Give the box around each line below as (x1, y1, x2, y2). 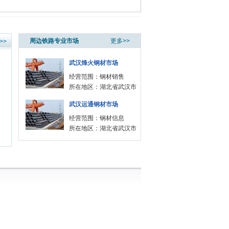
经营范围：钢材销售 (69, 73, 124, 80)
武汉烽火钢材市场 (69, 59, 118, 66)
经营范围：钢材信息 (69, 114, 124, 122)
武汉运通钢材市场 (69, 101, 118, 108)
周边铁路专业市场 (30, 37, 79, 44)
